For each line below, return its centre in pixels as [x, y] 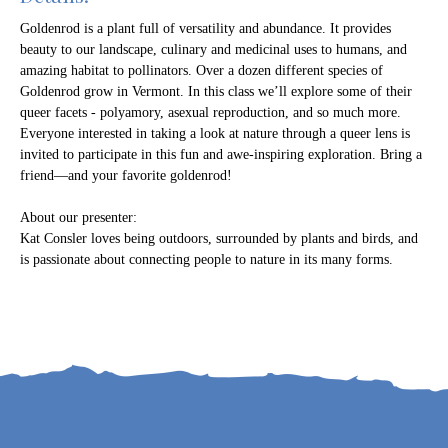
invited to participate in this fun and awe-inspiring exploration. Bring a [221, 154]
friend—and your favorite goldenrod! [126, 175]
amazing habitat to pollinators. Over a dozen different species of [201, 70]
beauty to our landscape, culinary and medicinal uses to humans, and [213, 49]
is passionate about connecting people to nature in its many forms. [206, 259]
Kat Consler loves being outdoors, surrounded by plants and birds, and [219, 238]
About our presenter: [78, 217]
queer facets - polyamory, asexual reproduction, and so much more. [210, 112]
